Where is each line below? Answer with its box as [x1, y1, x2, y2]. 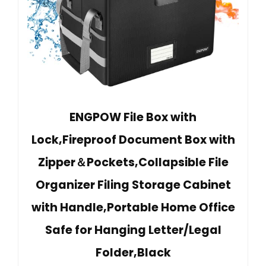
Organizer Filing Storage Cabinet [35, 177, 231, 194]
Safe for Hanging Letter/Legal [45, 222, 221, 239]
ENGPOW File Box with [69, 109, 197, 126]
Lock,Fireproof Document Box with [31, 132, 235, 148]
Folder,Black [95, 245, 171, 261]
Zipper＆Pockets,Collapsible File [37, 154, 229, 171]
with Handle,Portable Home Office [31, 199, 235, 216]
